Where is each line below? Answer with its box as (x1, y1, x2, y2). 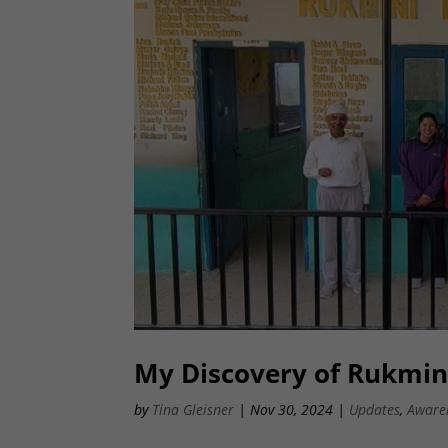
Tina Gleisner (152, 400, 235, 420)
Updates (349, 400, 401, 420)
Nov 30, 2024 (250, 400, 334, 420)
